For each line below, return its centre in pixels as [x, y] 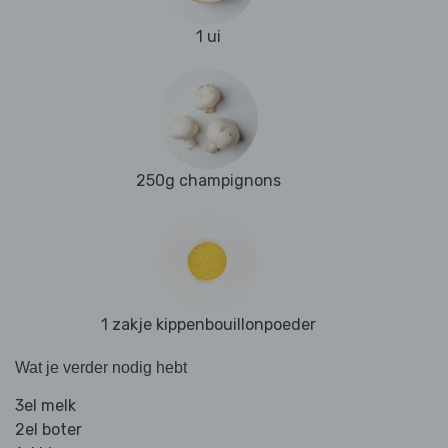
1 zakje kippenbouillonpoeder [208, 325]
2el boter [48, 430]
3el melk [45, 406]
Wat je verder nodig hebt [101, 368]
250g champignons [208, 181]
